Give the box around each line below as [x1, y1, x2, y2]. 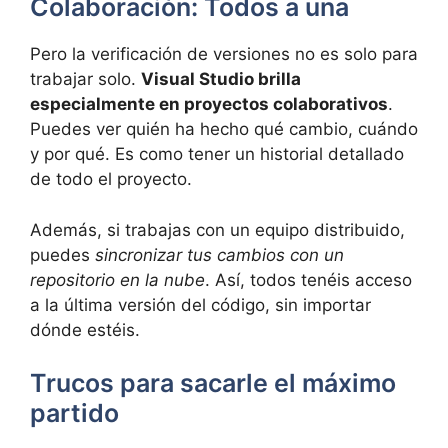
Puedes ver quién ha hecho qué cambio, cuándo [30, 119, 418, 140]
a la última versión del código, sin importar [30, 294, 371, 315]
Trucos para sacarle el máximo [30, 368, 396, 399]
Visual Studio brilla [141, 69, 301, 90]
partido [30, 398, 119, 429]
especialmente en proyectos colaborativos [30, 94, 388, 115]
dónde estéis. [30, 319, 140, 340]
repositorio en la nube [30, 269, 205, 290]
